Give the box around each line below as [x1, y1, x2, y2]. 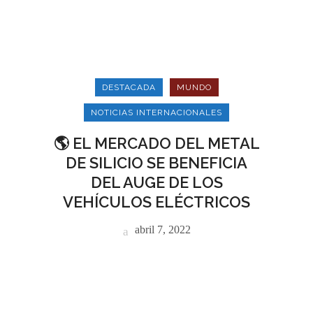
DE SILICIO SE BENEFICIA [66, 154, 247, 172]
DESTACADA [101, 82, 156, 92]
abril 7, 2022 [131, 224, 191, 235]
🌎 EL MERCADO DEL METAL [53, 134, 260, 152]
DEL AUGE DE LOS [90, 173, 223, 191]
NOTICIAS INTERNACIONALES [91, 108, 222, 117]
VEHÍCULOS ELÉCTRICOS [63, 193, 250, 211]
